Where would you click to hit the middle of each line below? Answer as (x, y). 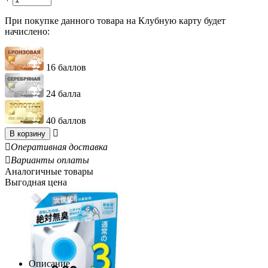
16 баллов (66, 68)
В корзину (28, 134)
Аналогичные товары (49, 172)
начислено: (27, 31)
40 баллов (66, 121)
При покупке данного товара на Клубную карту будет (115, 20)
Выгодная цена (36, 182)
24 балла (63, 94)
